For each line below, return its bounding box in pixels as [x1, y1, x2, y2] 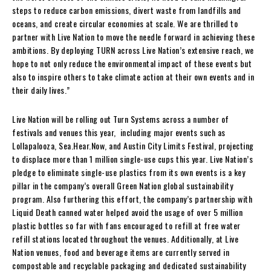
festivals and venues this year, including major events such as [12, 125, 226, 139]
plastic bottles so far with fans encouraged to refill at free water [12, 218, 241, 232]
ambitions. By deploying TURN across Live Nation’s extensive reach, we [12, 43, 254, 56]
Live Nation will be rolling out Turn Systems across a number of [12, 112, 229, 125]
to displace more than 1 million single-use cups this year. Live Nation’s [12, 152, 253, 165]
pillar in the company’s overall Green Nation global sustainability [12, 178, 233, 192]
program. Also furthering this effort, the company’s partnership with [12, 192, 252, 205]
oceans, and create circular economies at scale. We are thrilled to [12, 16, 238, 30]
